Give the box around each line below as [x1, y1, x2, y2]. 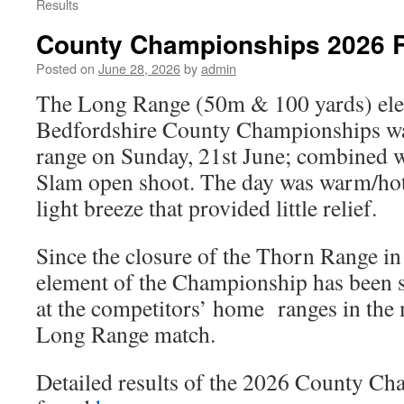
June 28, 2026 [98, 59, 180, 78]
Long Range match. [36, 318, 216, 349]
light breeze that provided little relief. [36, 192, 377, 223]
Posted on [36, 59, 95, 78]
